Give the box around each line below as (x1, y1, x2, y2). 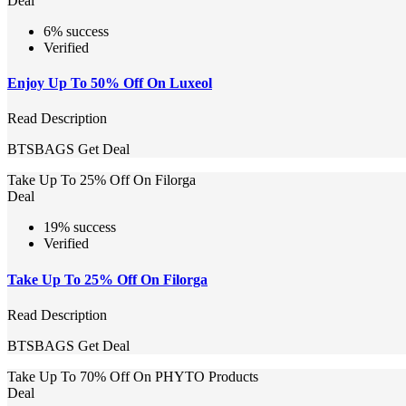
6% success (43, 23, 109, 39)
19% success (43, 219, 116, 236)
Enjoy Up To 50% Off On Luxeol (7, 75, 212, 92)
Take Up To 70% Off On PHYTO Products (7, 369, 258, 384)
